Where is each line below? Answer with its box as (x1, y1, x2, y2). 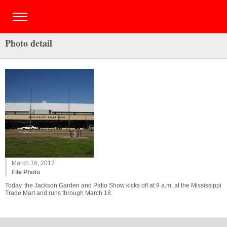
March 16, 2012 (12, 160, 55, 167)
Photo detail (5, 36, 52, 50)
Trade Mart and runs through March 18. (5, 190, 112, 197)
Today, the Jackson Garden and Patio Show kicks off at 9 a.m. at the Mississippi (5, 182, 221, 189)
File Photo (12, 169, 40, 176)
